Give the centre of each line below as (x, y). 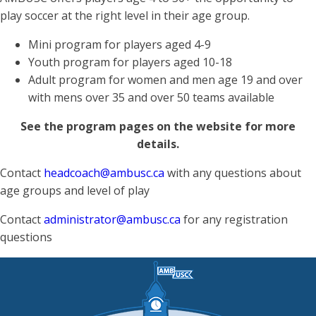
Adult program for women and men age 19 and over (165, 80)
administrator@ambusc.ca (112, 220)
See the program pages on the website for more (158, 127)
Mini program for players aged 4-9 (120, 45)
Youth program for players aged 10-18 (130, 62)
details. (158, 144)
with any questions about (233, 173)
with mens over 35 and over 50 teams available (151, 98)
